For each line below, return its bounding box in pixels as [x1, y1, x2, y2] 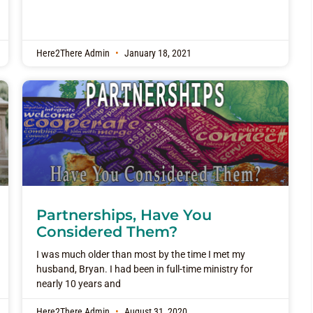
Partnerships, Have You [36, 205, 212, 224]
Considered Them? [36, 222, 177, 240]
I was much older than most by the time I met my [36, 248, 245, 260]
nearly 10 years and [36, 277, 121, 289]
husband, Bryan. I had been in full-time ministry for [36, 263, 253, 275]
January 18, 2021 [122, 48, 191, 60]
